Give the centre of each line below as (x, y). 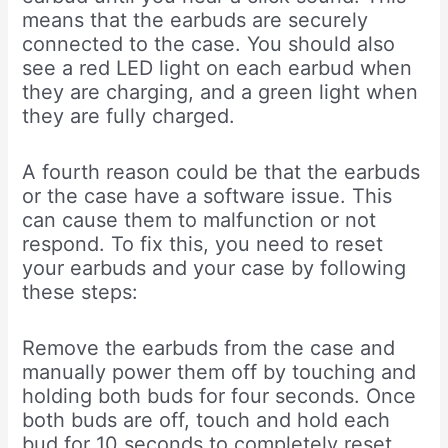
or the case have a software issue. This (207, 195)
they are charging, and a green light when (220, 91)
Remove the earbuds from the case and (209, 347)
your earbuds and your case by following (214, 267)
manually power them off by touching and (219, 371)
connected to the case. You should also (209, 43)
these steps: (80, 291)
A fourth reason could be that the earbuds (221, 171)
